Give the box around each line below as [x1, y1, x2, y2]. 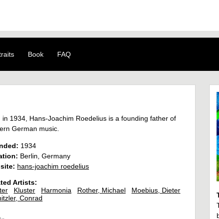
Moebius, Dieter [131, 186, 180, 195]
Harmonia [41, 186, 71, 195]
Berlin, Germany [18, 152, 70, 160]
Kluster [14, 186, 35, 195]
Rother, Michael [77, 186, 126, 195]
